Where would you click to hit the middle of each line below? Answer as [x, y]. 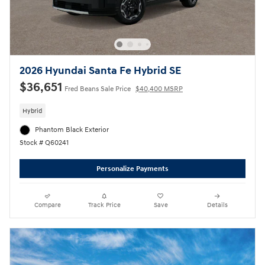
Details [217, 205]
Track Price [104, 205]
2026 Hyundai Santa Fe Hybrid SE [100, 71]
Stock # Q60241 [44, 143]
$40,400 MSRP [159, 89]
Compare [48, 205]
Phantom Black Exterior [72, 130]
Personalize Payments [132, 169]
